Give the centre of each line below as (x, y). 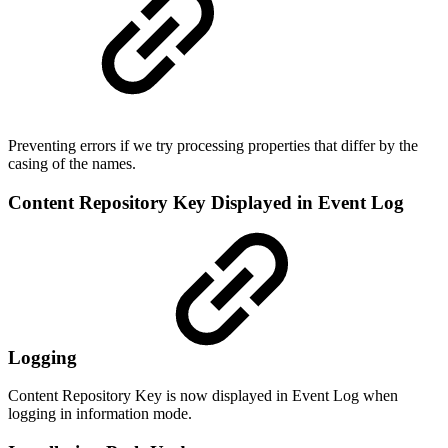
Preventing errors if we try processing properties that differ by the (213, 145)
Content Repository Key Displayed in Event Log (206, 202)
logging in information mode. (104, 414)
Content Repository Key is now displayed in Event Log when (203, 396)
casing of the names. (76, 163)
